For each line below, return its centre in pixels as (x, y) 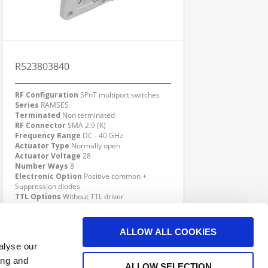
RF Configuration (47, 95)
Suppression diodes (48, 186)
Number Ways (42, 166)
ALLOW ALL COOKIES (168, 232)
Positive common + (115, 176)
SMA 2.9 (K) (87, 125)
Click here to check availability (91, 228)
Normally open (96, 146)
